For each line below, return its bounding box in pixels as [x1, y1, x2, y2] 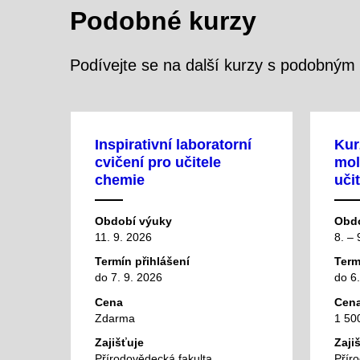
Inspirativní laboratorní [95, 136, 252, 153]
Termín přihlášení [95, 255, 190, 268]
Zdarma [95, 311, 135, 325]
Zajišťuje [95, 336, 144, 350]
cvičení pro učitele [95, 153, 221, 170]
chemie [95, 171, 145, 188]
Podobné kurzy [70, 6, 256, 36]
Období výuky [95, 214, 172, 227]
